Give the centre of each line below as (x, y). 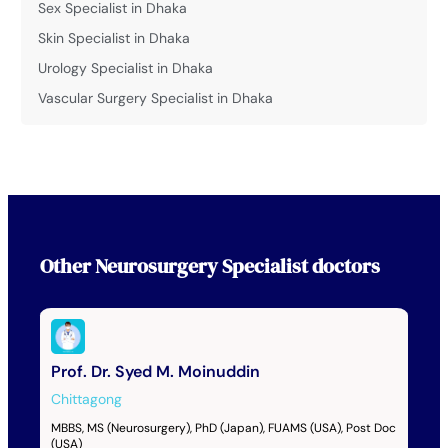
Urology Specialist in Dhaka (126, 67)
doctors (343, 266)
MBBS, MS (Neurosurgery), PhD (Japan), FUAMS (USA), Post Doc (223, 427)
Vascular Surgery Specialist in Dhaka (156, 97)
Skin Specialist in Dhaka (114, 37)
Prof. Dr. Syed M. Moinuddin (155, 371)
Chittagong (86, 398)
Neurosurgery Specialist (201, 266)
